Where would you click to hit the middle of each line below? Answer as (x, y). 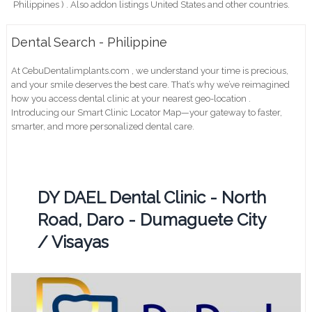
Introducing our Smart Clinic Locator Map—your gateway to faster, (147, 112)
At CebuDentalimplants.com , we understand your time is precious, (150, 70)
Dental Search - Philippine (89, 42)
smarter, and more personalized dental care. (103, 126)
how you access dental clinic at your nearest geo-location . (131, 98)
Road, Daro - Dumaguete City (152, 219)
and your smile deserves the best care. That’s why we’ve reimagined (151, 84)
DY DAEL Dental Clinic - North (152, 197)
